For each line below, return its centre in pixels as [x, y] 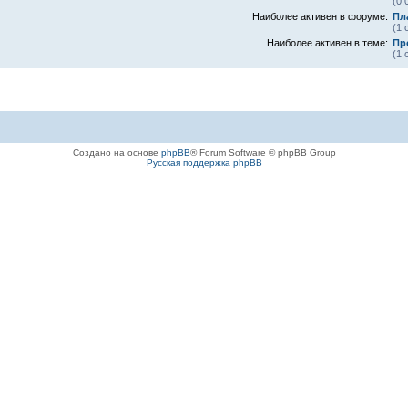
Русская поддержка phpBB [204, 162]
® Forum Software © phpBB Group [263, 152]
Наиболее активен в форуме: [320, 16]
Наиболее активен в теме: [327, 43]
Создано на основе [117, 152]
